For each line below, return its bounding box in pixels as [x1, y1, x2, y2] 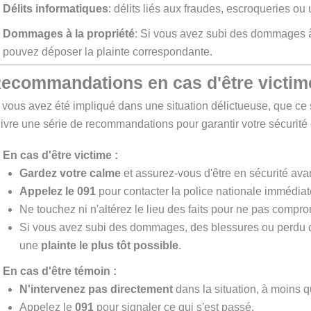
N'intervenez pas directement [19, 283, 173, 295]
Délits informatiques [3, 2, 108, 15]
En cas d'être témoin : [3, 264, 117, 277]
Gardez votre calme [19, 167, 121, 180]
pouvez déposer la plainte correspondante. [3, 46, 212, 58]
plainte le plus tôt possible [41, 239, 178, 252]
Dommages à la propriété [3, 28, 135, 40]
